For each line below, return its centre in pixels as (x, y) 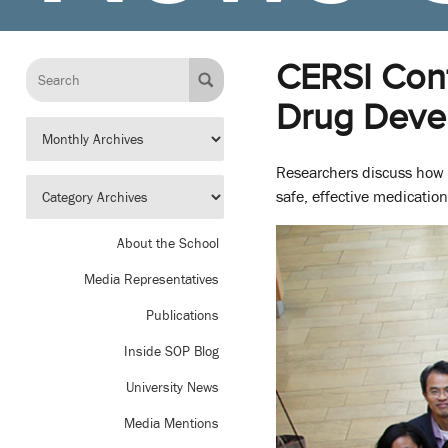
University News (172, 387)
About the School (168, 243)
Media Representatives (151, 279)
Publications (182, 315)
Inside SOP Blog (171, 351)
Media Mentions (171, 423)
